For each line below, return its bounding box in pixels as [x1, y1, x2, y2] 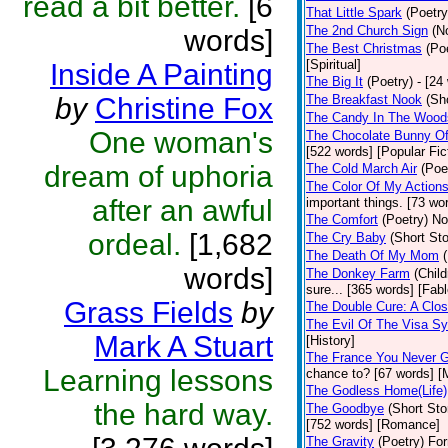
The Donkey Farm [306, 266, 410, 281]
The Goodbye [306, 401, 384, 416]
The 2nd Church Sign [306, 23, 428, 38]
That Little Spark [306, 5, 402, 20]
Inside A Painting [50, 58, 273, 91]
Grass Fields [64, 296, 233, 329]
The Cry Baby [306, 230, 386, 245]
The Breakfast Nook [306, 92, 422, 107]
